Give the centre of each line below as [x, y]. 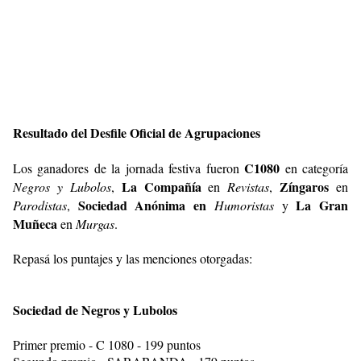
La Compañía [161, 187]
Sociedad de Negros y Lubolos [95, 310]
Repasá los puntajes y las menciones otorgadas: [133, 258]
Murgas [95, 224]
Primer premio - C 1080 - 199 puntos [107, 344]
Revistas [249, 187]
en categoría [314, 168]
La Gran [322, 205]
